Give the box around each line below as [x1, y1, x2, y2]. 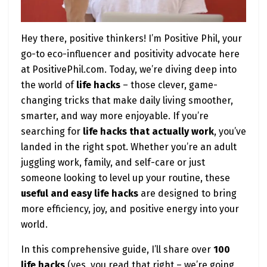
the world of [21, 79, 76, 91]
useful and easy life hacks [21, 188, 138, 200]
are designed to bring [138, 188, 237, 200]
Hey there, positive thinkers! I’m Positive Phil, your [21, 33, 242, 45]
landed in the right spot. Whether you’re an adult [21, 141, 237, 153]
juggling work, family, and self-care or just [21, 157, 205, 169]
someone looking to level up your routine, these [21, 172, 230, 184]
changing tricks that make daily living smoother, [21, 95, 233, 107]
